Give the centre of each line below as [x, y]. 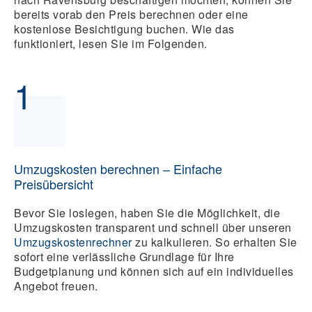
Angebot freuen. [56, 286]
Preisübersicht [54, 184]
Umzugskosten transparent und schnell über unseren [153, 228]
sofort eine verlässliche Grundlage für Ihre [124, 257]
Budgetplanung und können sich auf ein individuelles [154, 272]
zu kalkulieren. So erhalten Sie [214, 242]
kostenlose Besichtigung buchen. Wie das [124, 29]
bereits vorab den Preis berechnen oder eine [131, 15]
